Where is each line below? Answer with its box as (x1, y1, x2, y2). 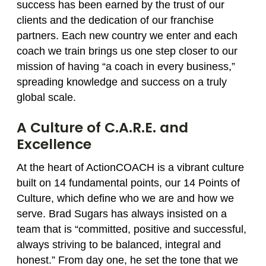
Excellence (17, 134, 91, 154)
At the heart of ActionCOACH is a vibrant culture (17, 161, 244, 173)
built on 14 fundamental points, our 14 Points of (17, 177, 240, 189)
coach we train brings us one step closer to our (17, 45, 237, 57)
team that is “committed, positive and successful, (17, 223, 246, 235)
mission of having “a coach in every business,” (17, 61, 235, 72)
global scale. (17, 91, 76, 103)
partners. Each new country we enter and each (17, 30, 237, 42)
